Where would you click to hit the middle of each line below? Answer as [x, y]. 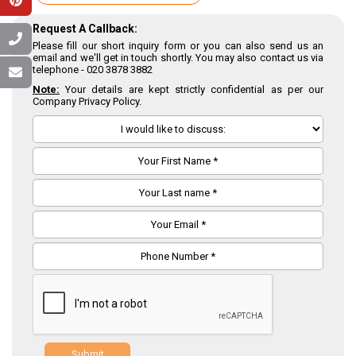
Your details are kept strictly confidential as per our [192, 89]
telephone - [60, 69]
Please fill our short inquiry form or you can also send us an [178, 45]
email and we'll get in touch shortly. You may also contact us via [178, 57]
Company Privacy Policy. [87, 101]
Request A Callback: [85, 28]
